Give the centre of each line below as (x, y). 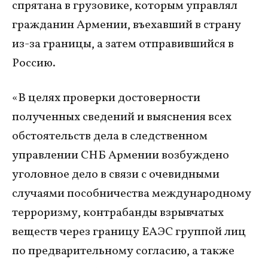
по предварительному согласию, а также (123, 252)
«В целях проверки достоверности (106, 98)
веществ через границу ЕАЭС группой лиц (129, 232)
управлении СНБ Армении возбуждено (121, 156)
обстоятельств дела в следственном (110, 137)
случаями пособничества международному (132, 194)
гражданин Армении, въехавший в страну (127, 25)
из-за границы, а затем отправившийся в (123, 45)
